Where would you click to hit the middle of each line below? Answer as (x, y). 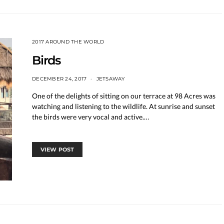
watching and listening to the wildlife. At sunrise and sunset (123, 106)
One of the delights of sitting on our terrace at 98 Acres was (124, 95)
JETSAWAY (110, 78)
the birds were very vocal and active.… (90, 116)
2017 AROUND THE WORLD (68, 41)
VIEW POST (57, 149)
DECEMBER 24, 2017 (59, 78)
